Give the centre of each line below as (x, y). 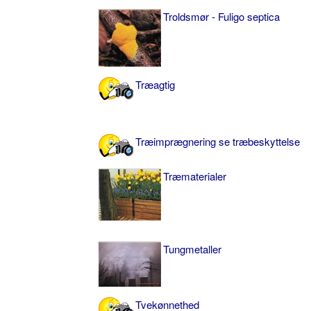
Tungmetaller (193, 249)
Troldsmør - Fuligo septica (222, 16)
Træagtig (155, 84)
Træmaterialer (195, 176)
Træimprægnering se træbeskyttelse (218, 141)
